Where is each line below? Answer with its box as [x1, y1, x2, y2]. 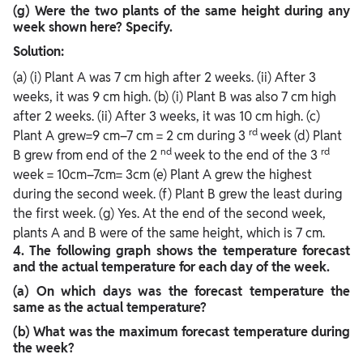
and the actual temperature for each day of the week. [13, 258, 330, 276]
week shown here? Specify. [13, 19, 173, 36]
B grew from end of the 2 [13, 147, 160, 164]
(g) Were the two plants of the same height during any [13, 2, 350, 20]
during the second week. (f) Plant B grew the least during [13, 186, 342, 203]
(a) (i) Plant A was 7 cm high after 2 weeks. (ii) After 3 [13, 69, 316, 87]
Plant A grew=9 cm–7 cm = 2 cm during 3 [13, 127, 249, 145]
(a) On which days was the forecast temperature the [13, 283, 350, 301]
